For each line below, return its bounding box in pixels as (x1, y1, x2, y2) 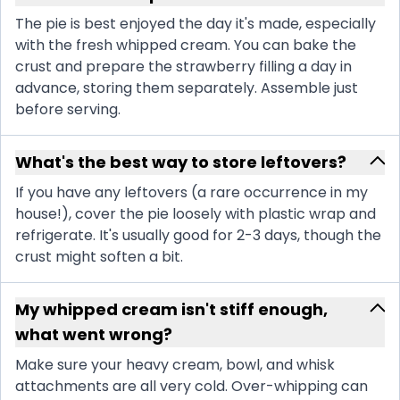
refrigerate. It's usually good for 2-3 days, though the (15, 225, 381, 246)
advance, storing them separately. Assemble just (15, 78, 358, 99)
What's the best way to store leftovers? (15, 151, 346, 174)
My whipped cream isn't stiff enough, (15, 298, 328, 321)
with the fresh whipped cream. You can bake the (15, 35, 356, 56)
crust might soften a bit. (15, 246, 183, 268)
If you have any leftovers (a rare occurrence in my (15, 182, 368, 204)
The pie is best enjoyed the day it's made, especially (15, 13, 376, 35)
